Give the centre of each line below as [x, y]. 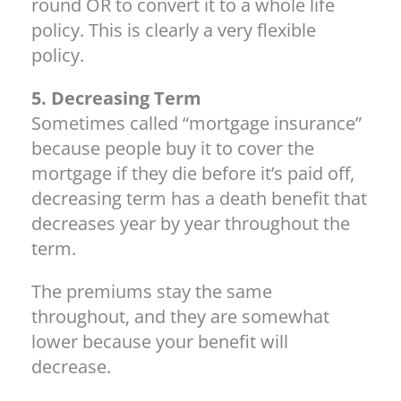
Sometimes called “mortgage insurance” [196, 123]
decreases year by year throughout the [191, 223]
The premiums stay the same [152, 291]
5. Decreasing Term [116, 98]
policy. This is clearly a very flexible [174, 30]
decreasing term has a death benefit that [199, 198]
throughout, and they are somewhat [180, 316]
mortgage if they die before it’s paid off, [193, 173]
